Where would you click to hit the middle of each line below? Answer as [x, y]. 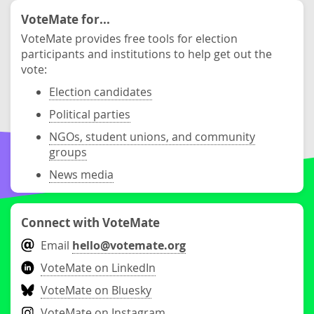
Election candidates [101, 92]
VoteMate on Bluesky [96, 291]
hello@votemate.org [129, 246]
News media [81, 175]
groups [68, 152]
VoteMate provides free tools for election [129, 39]
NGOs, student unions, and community [152, 137]
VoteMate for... [66, 19]
